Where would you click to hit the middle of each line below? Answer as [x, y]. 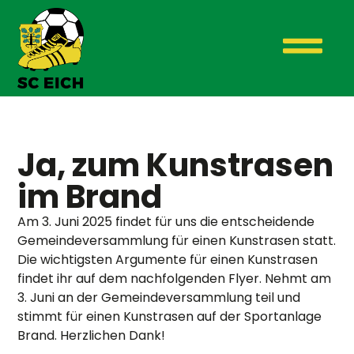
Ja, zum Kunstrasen [176, 166]
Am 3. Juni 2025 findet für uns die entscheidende [166, 222]
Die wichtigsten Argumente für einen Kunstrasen [168, 260]
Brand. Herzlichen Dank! [92, 336]
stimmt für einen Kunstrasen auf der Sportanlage [170, 317]
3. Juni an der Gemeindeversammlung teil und [159, 298]
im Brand [90, 197]
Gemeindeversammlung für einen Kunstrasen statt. [177, 241]
